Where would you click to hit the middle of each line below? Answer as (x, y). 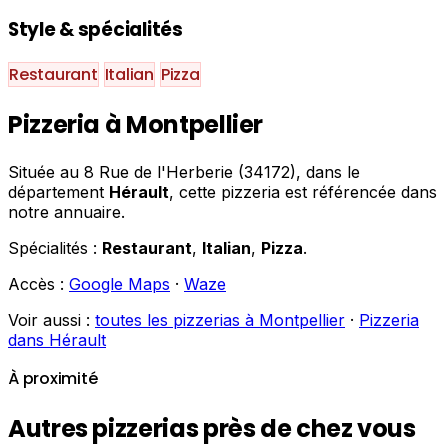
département (58, 192)
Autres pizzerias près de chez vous (212, 428)
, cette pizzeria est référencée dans (303, 192)
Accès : (38, 284)
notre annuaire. (66, 212)
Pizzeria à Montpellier (136, 125)
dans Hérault (57, 340)
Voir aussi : (51, 320)
